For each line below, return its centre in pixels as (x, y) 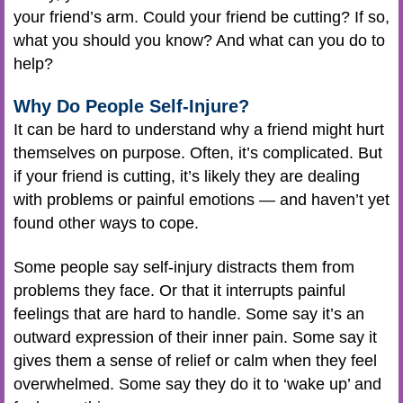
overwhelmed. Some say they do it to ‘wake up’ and (197, 384)
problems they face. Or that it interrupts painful (179, 290)
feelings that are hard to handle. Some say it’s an (189, 313)
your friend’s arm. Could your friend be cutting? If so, (201, 17)
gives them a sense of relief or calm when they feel (195, 360)
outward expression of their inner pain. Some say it (195, 337)
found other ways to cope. (106, 223)
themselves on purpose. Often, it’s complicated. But (198, 153)
